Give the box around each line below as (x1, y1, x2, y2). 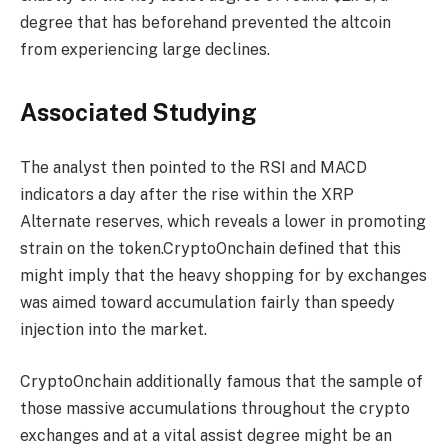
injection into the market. (20, 320, 211, 340)
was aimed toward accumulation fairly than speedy (20, 293, 395, 313)
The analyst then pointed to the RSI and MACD (20, 158, 367, 178)
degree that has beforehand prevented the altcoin (20, 12, 391, 32)
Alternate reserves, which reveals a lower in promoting (20, 212, 426, 232)
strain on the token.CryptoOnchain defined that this (20, 239, 401, 259)
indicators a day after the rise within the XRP (20, 185, 354, 205)
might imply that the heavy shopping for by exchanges (20, 266, 427, 286)
